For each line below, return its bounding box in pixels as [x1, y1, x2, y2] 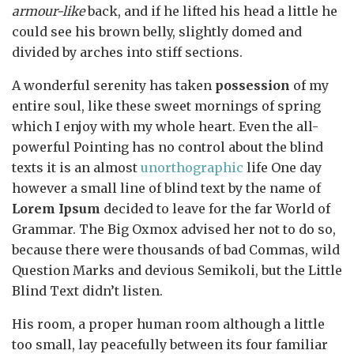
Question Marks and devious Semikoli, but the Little [12, 262, 342, 278]
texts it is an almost [12, 159, 141, 175]
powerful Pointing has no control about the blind [12, 138, 323, 155]
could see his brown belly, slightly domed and [12, 23, 302, 40]
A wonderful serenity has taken [12, 77, 215, 93]
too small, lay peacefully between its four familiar [12, 336, 328, 352]
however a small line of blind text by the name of [12, 179, 321, 196]
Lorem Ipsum [12, 200, 100, 217]
